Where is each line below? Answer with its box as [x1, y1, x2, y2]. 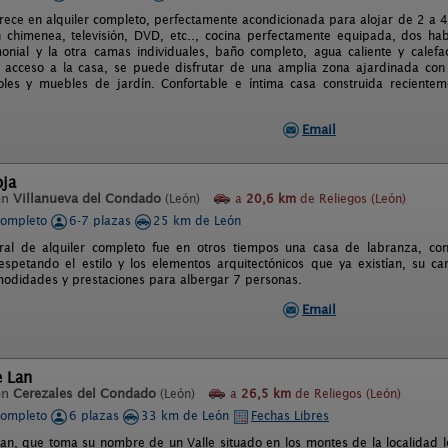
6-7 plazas [69, 213, 135, 228]
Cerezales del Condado [13, 386, 156, 401]
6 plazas [69, 408, 123, 423]
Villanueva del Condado [13, 191, 161, 206]
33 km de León [141, 408, 233, 423]
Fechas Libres [251, 408, 329, 423]
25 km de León [153, 213, 241, 228]
